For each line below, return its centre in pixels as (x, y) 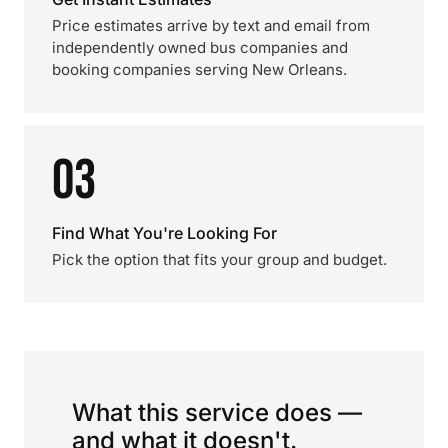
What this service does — (217, 412)
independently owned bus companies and (200, 47)
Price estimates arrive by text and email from (211, 25)
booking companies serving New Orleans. (199, 69)
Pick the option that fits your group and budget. (219, 259)
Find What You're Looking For (164, 233)
